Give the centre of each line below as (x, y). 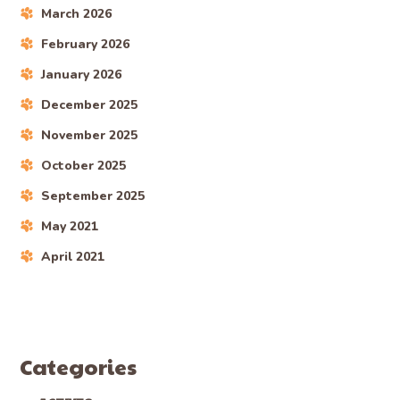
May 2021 (70, 227)
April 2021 (73, 257)
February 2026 (86, 45)
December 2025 (90, 105)
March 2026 (77, 14)
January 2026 (82, 75)
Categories (79, 367)
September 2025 (93, 196)
